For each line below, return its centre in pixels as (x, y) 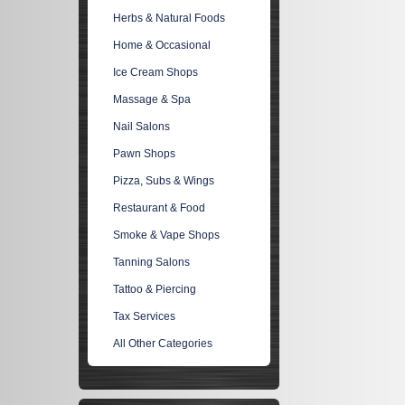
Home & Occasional (162, 45)
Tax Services (145, 316)
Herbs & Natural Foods (170, 18)
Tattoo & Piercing (155, 289)
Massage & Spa (152, 99)
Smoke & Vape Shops (167, 235)
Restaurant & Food (160, 208)
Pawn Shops (145, 154)
